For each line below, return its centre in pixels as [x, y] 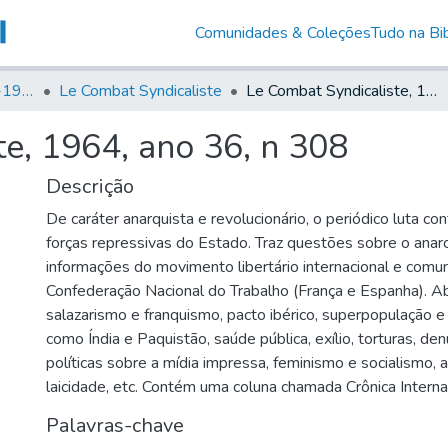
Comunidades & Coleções [282, 32]
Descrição [90, 186]
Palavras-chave [115, 425]
